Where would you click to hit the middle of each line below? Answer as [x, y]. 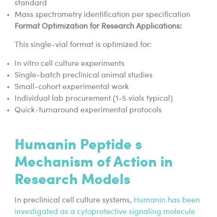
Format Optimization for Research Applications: [98, 26]
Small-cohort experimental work [72, 87]
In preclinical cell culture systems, [73, 200]
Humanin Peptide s [78, 143]
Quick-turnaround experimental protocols [88, 110]
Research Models [72, 178]
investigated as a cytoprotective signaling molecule [105, 212]
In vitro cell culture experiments [70, 64]
